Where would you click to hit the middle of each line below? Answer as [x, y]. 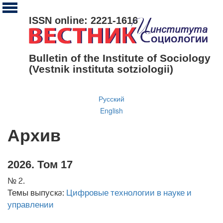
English [111, 110]
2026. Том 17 [40, 164]
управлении [31, 204]
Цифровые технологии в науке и [129, 192]
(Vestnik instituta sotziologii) [101, 69]
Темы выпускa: [37, 192]
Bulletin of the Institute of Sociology [120, 58]
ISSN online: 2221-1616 [83, 20]
